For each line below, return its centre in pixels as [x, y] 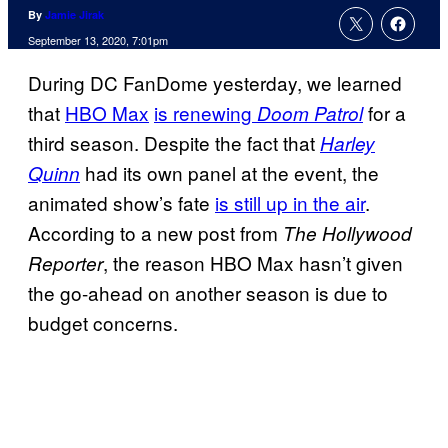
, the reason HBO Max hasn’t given [253, 263]
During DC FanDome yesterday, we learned [215, 83]
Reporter [65, 263]
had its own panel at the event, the [229, 173]
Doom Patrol [310, 113]
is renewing [205, 113]
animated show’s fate [121, 203]
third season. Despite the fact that [174, 143]
